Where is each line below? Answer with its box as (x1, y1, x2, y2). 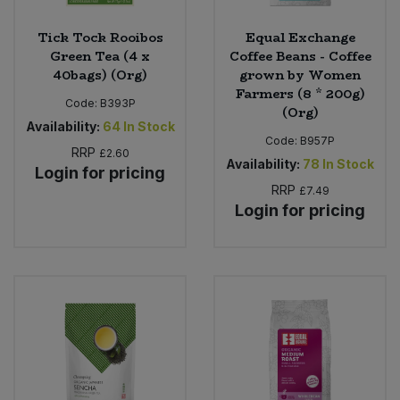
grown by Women (239, 65, 361, 86)
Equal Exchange (245, 28, 355, 48)
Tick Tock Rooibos (37, 28, 163, 48)
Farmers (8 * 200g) (235, 84, 365, 104)
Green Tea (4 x (50, 46, 150, 67)
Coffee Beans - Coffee (229, 46, 371, 67)
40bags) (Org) (53, 65, 147, 86)
